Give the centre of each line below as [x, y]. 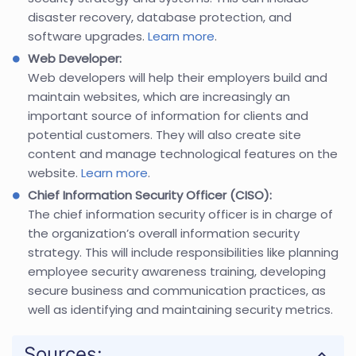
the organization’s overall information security [164, 234]
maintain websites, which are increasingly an [159, 97]
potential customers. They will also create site [164, 135]
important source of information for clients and [168, 116]
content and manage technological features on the [183, 154]
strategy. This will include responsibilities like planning [183, 253]
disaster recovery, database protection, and [160, 17]
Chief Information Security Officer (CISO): [150, 195]
